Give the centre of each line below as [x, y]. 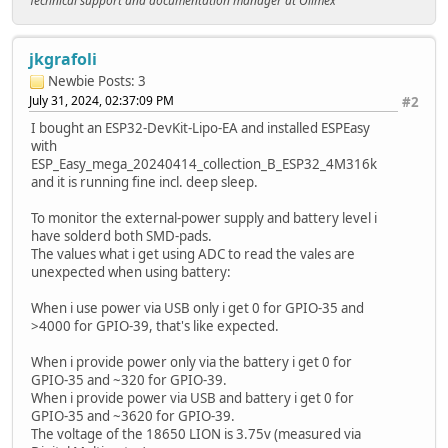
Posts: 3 [122, 80]
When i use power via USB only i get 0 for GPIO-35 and [197, 307]
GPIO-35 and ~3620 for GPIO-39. [133, 415]
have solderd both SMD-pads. [121, 235]
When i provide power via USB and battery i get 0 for [192, 397]
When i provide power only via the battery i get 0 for [191, 361]
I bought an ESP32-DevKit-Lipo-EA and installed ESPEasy [200, 127]
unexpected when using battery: [131, 271]
